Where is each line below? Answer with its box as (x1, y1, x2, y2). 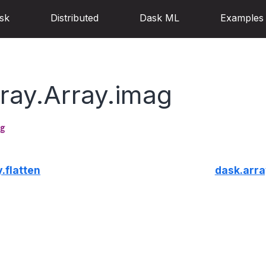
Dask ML (140, 12, 179, 24)
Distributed (50, 12, 99, 24)
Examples (220, 12, 264, 24)
